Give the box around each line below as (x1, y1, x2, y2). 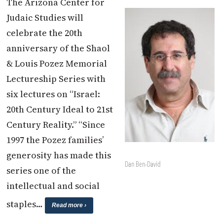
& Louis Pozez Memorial (6, 57, 108, 70)
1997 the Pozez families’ (6, 133, 104, 146)
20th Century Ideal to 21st (6, 103, 113, 115)
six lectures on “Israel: (6, 87, 101, 100)
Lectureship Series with (6, 72, 106, 85)
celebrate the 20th (6, 26, 83, 39)
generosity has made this (6, 148, 111, 161)
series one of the (6, 164, 76, 177)
